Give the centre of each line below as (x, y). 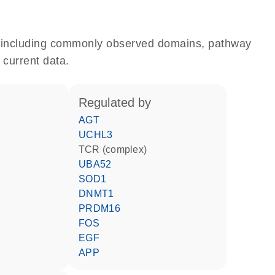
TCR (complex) (116, 149)
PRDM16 (103, 208)
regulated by (119, 103)
